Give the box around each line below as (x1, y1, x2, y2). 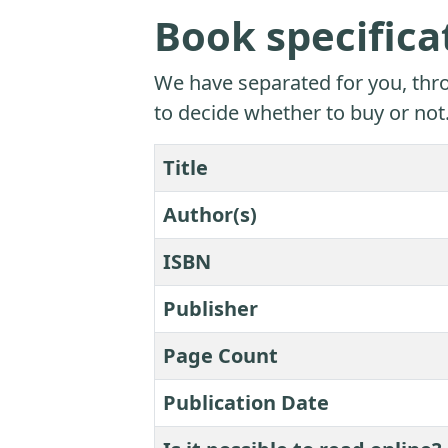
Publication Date (163, 389, 329, 417)
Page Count (163, 342, 278, 370)
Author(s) (163, 201, 257, 229)
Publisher (163, 295, 258, 323)
